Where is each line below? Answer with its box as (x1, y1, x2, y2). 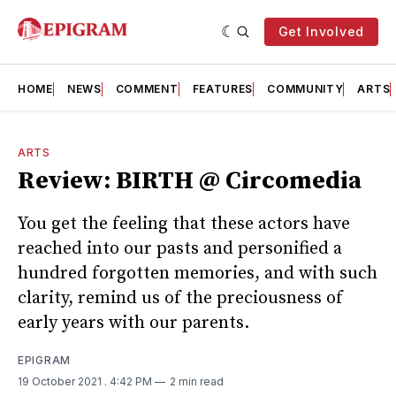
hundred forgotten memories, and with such (18, 262, 377, 285)
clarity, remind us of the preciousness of (18, 286, 343, 309)
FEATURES (192, 82, 254, 95)
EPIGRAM (18, 353, 71, 367)
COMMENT (115, 82, 179, 95)
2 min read (170, 374, 224, 388)
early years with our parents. (18, 311, 249, 334)
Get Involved (278, 24, 364, 39)
